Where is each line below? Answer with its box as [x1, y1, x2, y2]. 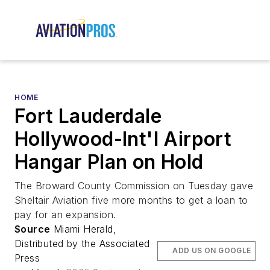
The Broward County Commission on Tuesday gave [14, 180, 253, 192]
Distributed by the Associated [14, 237, 150, 250]
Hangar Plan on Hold [14, 150, 204, 174]
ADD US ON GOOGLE [172, 246, 251, 256]
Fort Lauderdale [14, 104, 162, 128]
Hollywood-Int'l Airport [14, 127, 232, 151]
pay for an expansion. [14, 209, 116, 221]
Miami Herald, [50, 223, 117, 236]
